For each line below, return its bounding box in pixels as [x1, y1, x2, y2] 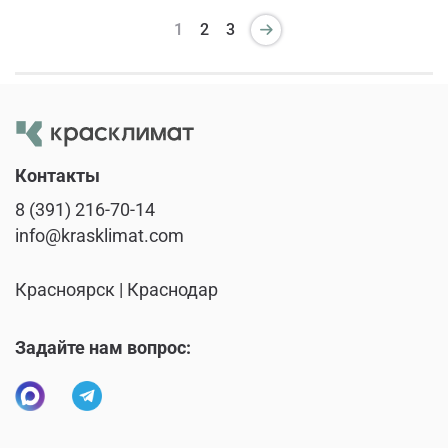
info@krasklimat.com [15, 226, 184, 247]
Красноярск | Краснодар [15, 280, 218, 301]
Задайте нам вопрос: [15, 338, 191, 359]
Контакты [15, 166, 100, 187]
